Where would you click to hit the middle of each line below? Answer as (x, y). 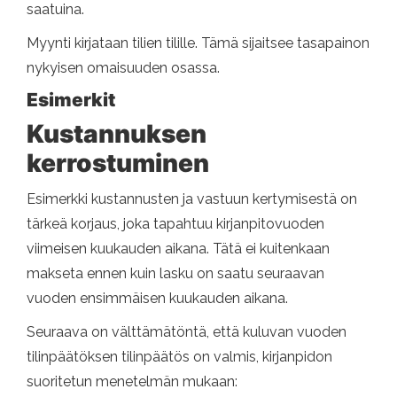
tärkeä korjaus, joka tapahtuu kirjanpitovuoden (175, 224)
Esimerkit (71, 100)
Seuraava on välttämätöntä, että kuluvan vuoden (187, 332)
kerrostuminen (118, 163)
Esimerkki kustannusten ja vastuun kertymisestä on (192, 199)
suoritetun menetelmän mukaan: (132, 382)
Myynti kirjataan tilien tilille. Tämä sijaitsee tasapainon (198, 43)
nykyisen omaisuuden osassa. (123, 68)
